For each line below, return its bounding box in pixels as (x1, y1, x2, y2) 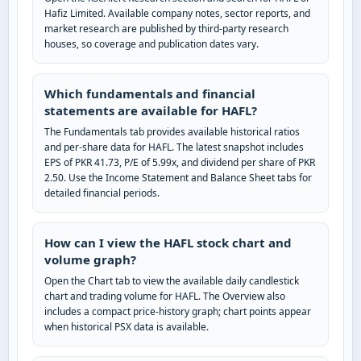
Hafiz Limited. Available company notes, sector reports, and (44, 6, 310, 21)
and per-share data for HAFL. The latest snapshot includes (44, 140, 304, 155)
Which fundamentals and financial (44, 85, 255, 102)
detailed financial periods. (44, 186, 160, 201)
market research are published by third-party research (44, 22, 288, 36)
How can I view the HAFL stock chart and (44, 234, 292, 251)
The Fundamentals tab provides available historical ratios (44, 125, 300, 139)
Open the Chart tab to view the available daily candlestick (44, 274, 299, 288)
